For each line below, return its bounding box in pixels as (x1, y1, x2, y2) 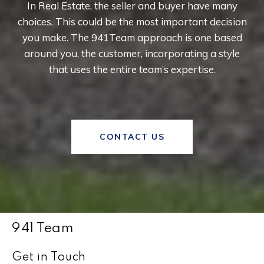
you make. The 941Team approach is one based (22, 31, 242, 44)
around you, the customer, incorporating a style (24, 47, 240, 60)
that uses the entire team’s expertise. (48, 63, 216, 76)
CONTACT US (100, 131, 164, 143)
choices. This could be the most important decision (17, 15, 247, 28)
